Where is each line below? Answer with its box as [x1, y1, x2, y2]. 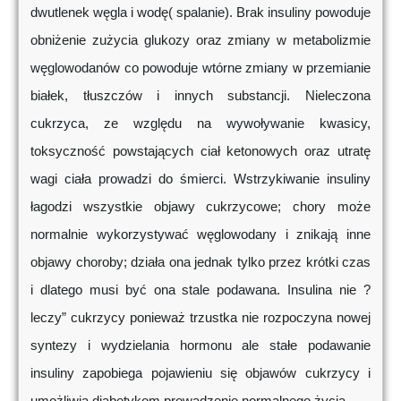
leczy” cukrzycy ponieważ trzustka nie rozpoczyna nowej [30, 310, 371, 326]
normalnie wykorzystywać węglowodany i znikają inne [30, 226, 371, 243]
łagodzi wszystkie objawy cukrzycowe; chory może [30, 199, 371, 215]
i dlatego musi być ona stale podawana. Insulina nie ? [30, 282, 371, 298]
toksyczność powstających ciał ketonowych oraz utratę [30, 143, 371, 159]
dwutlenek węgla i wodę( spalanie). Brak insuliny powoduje [30, 4, 371, 21]
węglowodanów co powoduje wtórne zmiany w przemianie [30, 60, 371, 76]
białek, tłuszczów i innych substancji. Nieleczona [30, 88, 371, 104]
